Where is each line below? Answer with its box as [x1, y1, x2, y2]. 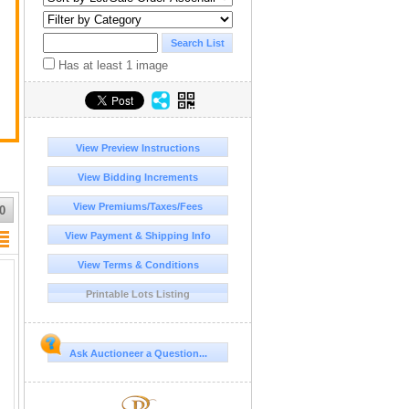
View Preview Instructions [76, 142, 200, 154]
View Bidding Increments [78, 172, 198, 184]
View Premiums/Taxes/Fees [73, 201, 203, 213]
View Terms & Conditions [77, 259, 199, 271]
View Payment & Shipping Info [65, 230, 211, 242]
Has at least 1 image [55, 58, 168, 73]
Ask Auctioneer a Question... [68, 348, 207, 360]
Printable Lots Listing [86, 288, 190, 300]
